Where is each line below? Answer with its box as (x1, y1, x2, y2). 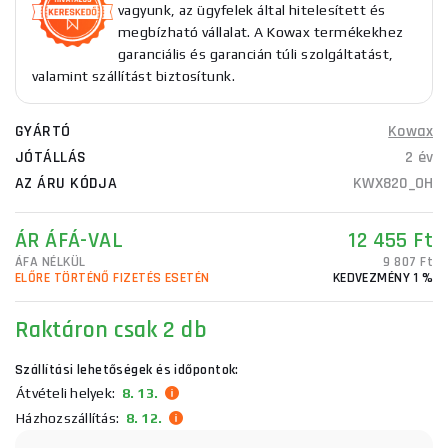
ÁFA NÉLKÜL (15, 253, 86, 271)
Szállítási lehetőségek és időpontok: (15, 361, 239, 379)
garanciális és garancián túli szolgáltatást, (118, 46, 394, 62)
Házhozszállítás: (16, 409, 119, 426)
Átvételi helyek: (16, 384, 115, 401)
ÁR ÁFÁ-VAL (15, 227, 123, 255)
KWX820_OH (352, 173, 433, 194)
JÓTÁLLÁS (15, 147, 87, 168)
